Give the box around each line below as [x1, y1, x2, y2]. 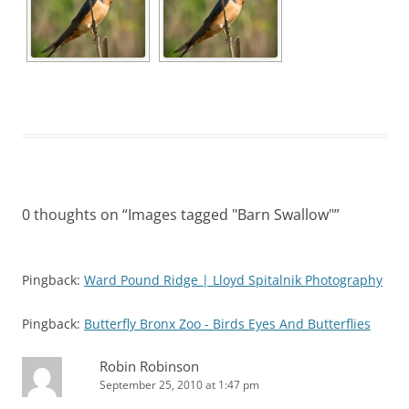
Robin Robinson [100, 357, 199, 375]
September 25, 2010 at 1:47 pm [100, 377, 259, 393]
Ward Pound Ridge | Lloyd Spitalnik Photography [84, 271, 383, 288]
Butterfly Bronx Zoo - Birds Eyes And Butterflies [84, 315, 371, 332]
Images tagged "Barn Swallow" [128, 204, 334, 225]
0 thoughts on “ [22, 204, 128, 225]
